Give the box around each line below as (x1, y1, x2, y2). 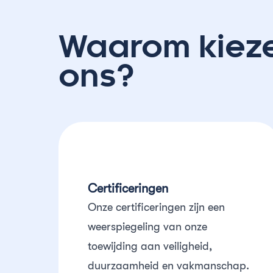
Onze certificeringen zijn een (88, 201, 225, 213)
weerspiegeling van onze (88, 221, 207, 233)
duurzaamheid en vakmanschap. (88, 260, 249, 272)
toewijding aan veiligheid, (88, 240, 212, 252)
